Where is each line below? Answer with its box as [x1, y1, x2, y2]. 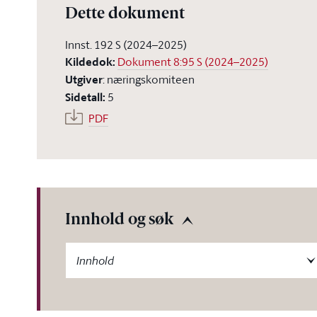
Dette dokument [65, 6, 185, 23]
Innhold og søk [65, 212, 173, 229]
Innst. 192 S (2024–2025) [65, 37, 187, 52]
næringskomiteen [107, 71, 195, 87]
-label [64, 242, 92, 258]
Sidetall [65, 89, 103, 105]
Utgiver [65, 71, 103, 88]
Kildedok [65, 54, 113, 70]
